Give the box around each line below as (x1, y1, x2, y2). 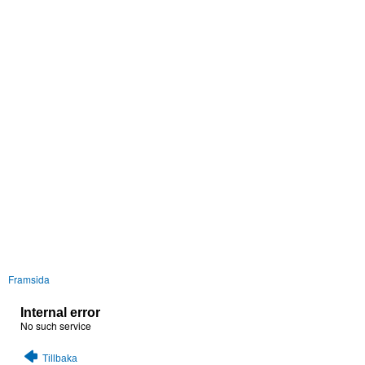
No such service (20, 318, 91, 332)
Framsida (8, 271, 50, 286)
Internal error (20, 305, 100, 319)
